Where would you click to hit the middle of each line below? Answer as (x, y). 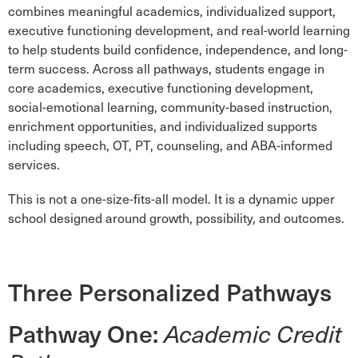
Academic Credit (253, 333)
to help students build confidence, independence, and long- (178, 49)
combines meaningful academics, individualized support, (172, 11)
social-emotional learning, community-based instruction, (170, 107)
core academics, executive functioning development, (161, 88)
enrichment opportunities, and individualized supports (163, 126)
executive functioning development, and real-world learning (179, 30)
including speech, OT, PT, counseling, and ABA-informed (170, 145)
